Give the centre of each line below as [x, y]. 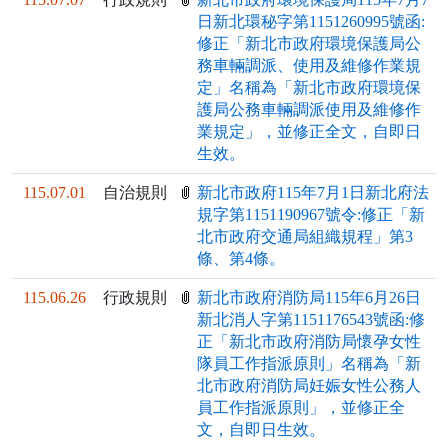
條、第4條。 [241, 259]
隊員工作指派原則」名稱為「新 [309, 364]
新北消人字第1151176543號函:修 [311, 320]
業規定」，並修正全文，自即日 [309, 132]
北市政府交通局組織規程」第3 [305, 237]
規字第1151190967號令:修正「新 [311, 215]
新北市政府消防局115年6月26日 [309, 298]
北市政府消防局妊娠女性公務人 [309, 386]
